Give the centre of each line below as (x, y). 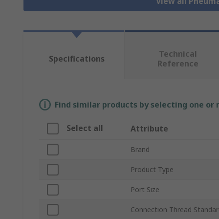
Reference (178, 64)
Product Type (152, 170)
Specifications (77, 59)
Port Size (145, 190)
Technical (178, 54)
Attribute (149, 129)
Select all (85, 128)
